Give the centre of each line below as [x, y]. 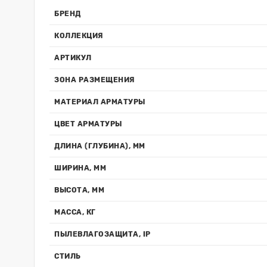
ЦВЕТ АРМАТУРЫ [88, 124]
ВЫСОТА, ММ [79, 190]
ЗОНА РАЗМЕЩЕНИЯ [94, 80]
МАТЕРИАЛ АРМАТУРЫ [100, 102]
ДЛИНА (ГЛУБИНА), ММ [100, 146]
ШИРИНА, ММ [80, 168]
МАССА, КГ [75, 212]
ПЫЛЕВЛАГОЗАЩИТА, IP [103, 234]
